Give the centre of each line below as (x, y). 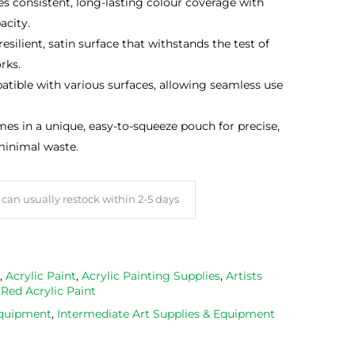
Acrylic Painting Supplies (151, 276)
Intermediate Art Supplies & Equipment (166, 314)
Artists (244, 276)
